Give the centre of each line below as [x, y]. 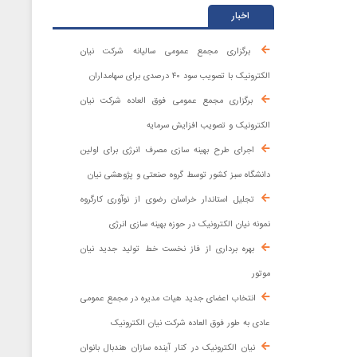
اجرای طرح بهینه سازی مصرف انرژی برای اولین [167, 149]
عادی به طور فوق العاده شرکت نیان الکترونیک [190, 322]
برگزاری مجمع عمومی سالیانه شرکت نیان [165, 51]
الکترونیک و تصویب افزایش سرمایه [208, 125]
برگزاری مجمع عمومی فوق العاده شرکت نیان [167, 100]
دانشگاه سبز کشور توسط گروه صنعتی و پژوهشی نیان [178, 174]
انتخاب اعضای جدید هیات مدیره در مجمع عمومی [168, 298]
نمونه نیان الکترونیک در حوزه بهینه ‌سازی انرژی [189, 224]
